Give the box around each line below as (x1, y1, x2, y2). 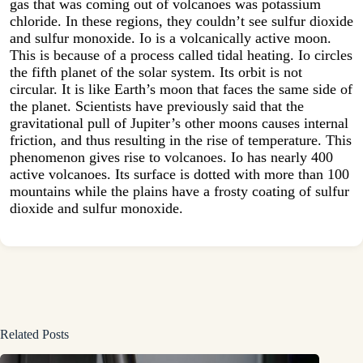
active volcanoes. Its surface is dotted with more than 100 (10, 166, 349, 183)
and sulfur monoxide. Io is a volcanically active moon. (10, 30, 331, 47)
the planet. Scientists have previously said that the (10, 98, 304, 115)
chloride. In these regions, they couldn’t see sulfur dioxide (10, 13, 353, 30)
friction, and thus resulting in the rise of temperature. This (10, 132, 352, 149)
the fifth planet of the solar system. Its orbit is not (10, 64, 302, 81)
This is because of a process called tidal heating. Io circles (10, 47, 352, 64)
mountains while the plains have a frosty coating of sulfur (10, 183, 349, 200)
